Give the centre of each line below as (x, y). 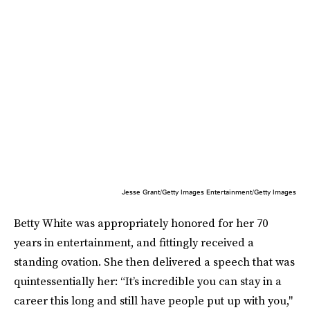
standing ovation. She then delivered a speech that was (154, 261)
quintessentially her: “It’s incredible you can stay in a (148, 281)
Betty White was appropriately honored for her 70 (141, 222)
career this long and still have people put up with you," (153, 300)
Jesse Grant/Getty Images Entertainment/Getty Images (209, 191)
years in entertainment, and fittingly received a (134, 242)
